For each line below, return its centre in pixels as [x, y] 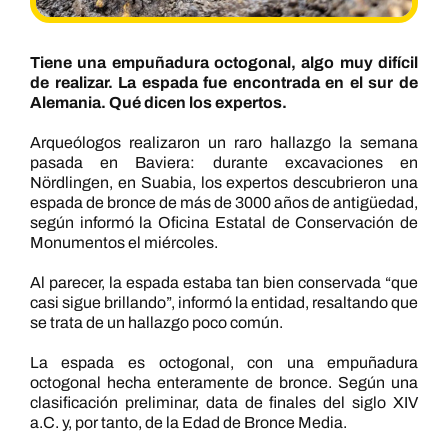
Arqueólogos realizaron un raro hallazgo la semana [224, 143]
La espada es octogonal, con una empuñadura [224, 363]
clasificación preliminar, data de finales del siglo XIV [224, 403]
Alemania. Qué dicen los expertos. [158, 103]
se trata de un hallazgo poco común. [156, 323]
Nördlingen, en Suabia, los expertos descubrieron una [224, 183]
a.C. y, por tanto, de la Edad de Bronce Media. [188, 423]
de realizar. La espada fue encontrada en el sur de [224, 83]
